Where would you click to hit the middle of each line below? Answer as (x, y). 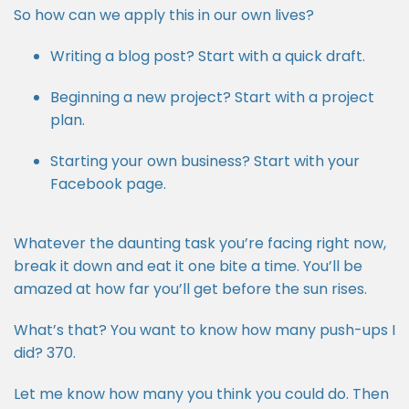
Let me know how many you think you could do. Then (201, 394)
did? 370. (45, 353)
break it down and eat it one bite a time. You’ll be (188, 266)
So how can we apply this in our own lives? (164, 15)
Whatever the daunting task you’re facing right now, (200, 243)
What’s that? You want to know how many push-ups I (204, 330)
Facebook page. (108, 184)
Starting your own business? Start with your (205, 161)
